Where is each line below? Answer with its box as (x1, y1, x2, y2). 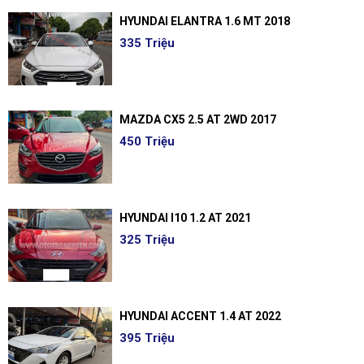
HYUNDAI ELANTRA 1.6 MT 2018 (119, 15, 290, 28)
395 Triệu (119, 331, 175, 345)
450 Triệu (119, 134, 175, 149)
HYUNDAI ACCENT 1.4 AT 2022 (119, 310, 281, 323)
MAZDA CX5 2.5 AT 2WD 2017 (119, 113, 276, 126)
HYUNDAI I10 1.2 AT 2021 (119, 211, 251, 224)
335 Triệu (119, 36, 175, 50)
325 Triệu (119, 232, 175, 247)
